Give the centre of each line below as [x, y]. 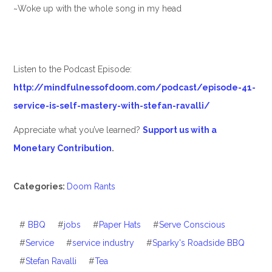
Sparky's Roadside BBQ [198, 243]
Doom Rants [91, 187]
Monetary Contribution [62, 148]
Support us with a [179, 130]
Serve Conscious [192, 225]
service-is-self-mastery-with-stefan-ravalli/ [111, 106]
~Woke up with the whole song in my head [97, 9]
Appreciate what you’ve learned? [78, 130]
